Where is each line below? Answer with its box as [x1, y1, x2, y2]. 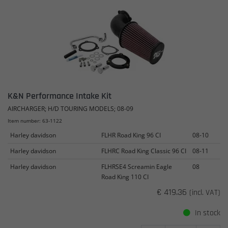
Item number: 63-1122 [8, 117, 62, 124]
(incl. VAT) [189, 187, 220, 198]
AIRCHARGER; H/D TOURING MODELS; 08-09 [8, 104, 133, 113]
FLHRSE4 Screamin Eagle [101, 162, 172, 171]
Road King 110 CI [101, 173, 149, 181]
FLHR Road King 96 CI [101, 131, 161, 139]
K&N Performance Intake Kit [8, 90, 111, 102]
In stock [193, 207, 220, 218]
